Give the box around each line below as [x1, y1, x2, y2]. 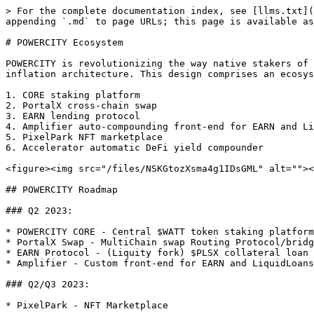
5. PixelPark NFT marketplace [6, 132, 163, 142]
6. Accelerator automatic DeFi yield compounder [6, 142, 264, 153]
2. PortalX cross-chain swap [6, 100, 157, 111]
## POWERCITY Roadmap [6, 184, 118, 195]
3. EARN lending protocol [6, 111, 140, 121]
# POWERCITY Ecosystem [6, 37, 123, 48]
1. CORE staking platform [6, 90, 140, 100]
